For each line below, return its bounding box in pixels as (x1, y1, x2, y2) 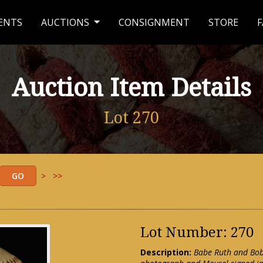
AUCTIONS (41, 16, 92, 29)
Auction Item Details (12, 73, 251, 102)
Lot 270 (104, 109, 159, 127)
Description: (140, 247, 191, 258)
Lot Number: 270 (140, 224, 254, 241)
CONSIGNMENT (119, 16, 190, 29)
